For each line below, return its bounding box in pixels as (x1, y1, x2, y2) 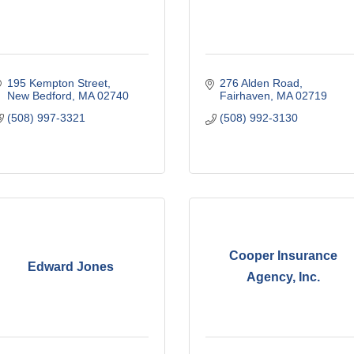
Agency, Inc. (246, 270, 320, 284)
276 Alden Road (219, 76, 299, 89)
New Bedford (6, 88, 72, 102)
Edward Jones (28, 259, 115, 273)
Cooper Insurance (228, 249, 337, 263)
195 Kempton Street (6, 76, 107, 89)
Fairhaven (219, 88, 270, 102)
